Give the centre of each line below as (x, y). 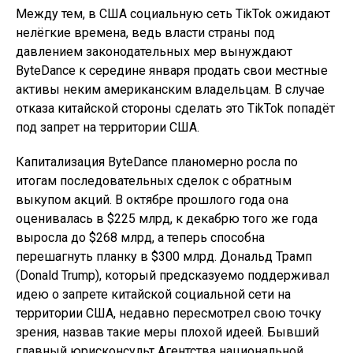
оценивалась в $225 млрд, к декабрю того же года (167, 219)
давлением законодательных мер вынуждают (154, 52)
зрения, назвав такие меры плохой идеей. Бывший (167, 332)
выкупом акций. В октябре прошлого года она (152, 200)
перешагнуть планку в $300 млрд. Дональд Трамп (164, 256)
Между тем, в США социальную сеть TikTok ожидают (173, 14)
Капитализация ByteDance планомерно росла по (157, 162)
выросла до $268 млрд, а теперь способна (140, 238)
